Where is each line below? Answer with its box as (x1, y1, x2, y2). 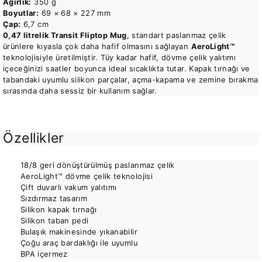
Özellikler (3, 129, 64, 146)
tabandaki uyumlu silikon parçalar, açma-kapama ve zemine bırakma (3, 75, 258, 84)
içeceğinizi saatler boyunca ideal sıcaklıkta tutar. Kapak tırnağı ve (3, 64, 250, 73)
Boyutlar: (3, 8, 39, 18)
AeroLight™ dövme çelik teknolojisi (20, 171, 153, 181)
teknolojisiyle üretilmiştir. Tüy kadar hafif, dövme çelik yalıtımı (3, 53, 236, 62)
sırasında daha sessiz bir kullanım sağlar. (3, 86, 157, 95)
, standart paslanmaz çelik (126, 30, 226, 40)
